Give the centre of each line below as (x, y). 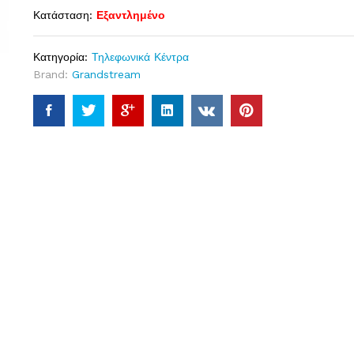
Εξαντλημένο (130, 15)
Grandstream (106, 74)
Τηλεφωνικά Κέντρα (140, 56)
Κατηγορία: (62, 56)
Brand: (52, 74)
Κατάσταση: (62, 15)
